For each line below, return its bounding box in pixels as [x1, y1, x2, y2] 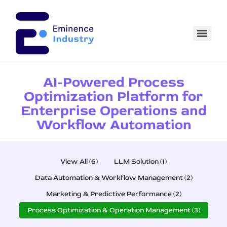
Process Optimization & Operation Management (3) [27, 206, 200, 214]
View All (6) [60, 157, 98, 166]
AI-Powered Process [43, 73, 184, 91]
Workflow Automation [35, 116, 192, 134]
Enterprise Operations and [20, 102, 207, 120]
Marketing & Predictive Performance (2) [46, 190, 181, 198]
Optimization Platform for [24, 88, 203, 105]
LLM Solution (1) [114, 157, 167, 166]
